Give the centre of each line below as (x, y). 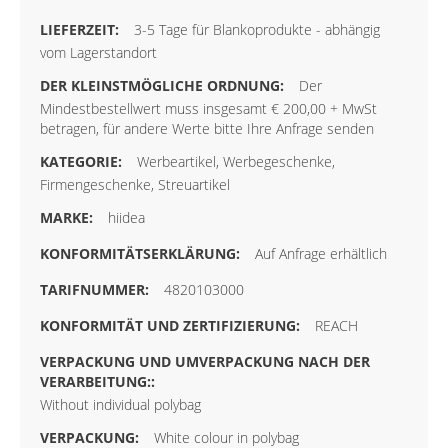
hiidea (126, 218)
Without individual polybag (120, 405)
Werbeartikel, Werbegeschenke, (236, 162)
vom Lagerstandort (98, 53)
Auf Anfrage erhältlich (321, 254)
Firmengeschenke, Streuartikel (135, 185)
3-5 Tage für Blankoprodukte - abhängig (257, 30)
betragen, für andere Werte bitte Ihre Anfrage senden (207, 129)
